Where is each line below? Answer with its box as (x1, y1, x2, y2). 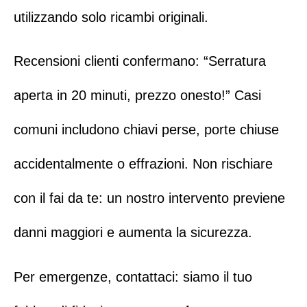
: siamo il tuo (175, 269, 252, 284)
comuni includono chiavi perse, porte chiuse (14, 122, 279, 138)
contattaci (116, 269, 175, 284)
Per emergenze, (14, 269, 116, 284)
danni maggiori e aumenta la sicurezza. (14, 225, 252, 241)
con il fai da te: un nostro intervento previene (14, 191, 285, 206)
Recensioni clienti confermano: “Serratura (14, 53, 266, 69)
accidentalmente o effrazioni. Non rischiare (14, 156, 273, 172)
